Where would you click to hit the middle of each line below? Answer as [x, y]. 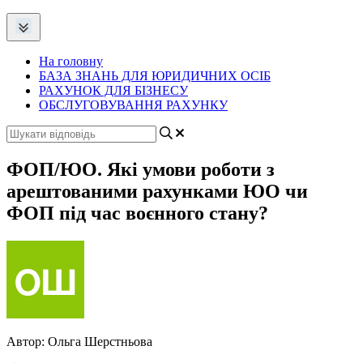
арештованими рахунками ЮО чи [157, 191]
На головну [71, 61]
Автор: [27, 341]
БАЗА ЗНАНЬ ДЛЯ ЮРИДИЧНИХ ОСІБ [155, 76]
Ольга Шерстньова [100, 341]
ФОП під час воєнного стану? [137, 213]
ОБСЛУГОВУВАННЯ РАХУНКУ [133, 105]
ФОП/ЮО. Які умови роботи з [141, 169]
